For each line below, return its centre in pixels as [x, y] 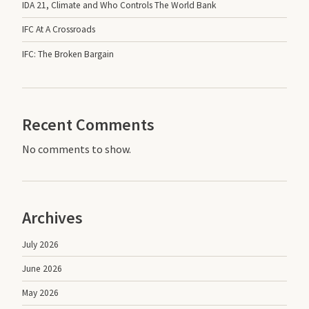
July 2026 [40, 244]
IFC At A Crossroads [59, 30]
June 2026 [42, 268]
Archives [52, 218]
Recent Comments [88, 125]
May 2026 [40, 293]
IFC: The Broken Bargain [68, 54]
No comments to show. [77, 149]
